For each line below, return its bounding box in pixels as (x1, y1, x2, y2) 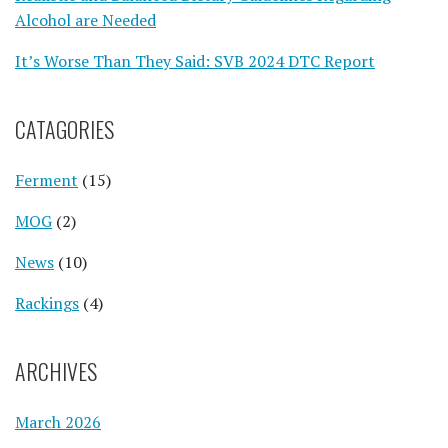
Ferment (15, 168, 78, 191)
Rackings (15, 291, 79, 314)
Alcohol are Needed (15, 8, 156, 31)
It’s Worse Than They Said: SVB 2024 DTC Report (15, 49, 375, 72)
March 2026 (15, 410, 101, 433)
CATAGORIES (15, 112, 114, 145)
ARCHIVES (15, 354, 97, 387)
